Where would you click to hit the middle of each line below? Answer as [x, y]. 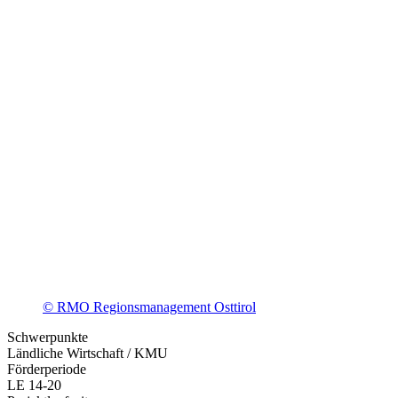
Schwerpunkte [48, 337]
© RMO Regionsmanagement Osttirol [149, 306]
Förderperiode [47, 369]
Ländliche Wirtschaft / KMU [88, 353]
